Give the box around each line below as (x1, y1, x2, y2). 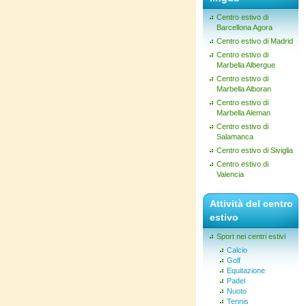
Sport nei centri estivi (217, 232, 286, 240)
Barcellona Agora (217, 23, 273, 31)
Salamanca (217, 133, 253, 141)
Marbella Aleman (217, 109, 270, 117)
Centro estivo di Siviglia (217, 146, 293, 154)
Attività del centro (210, 198, 293, 209)
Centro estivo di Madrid (217, 37, 293, 45)
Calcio (227, 246, 247, 254)
